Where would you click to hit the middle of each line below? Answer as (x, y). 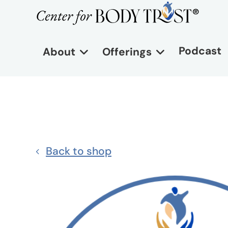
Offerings (127, 52)
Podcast (200, 51)
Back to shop (79, 151)
